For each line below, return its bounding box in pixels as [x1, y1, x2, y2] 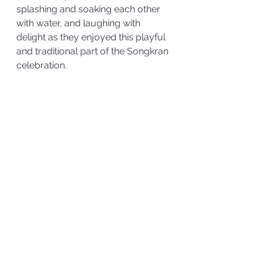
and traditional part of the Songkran [16, 45, 171, 57]
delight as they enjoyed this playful [16, 31, 168, 43]
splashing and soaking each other [16, 3, 163, 15]
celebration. [16, 59, 71, 71]
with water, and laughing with [16, 17, 143, 29]
